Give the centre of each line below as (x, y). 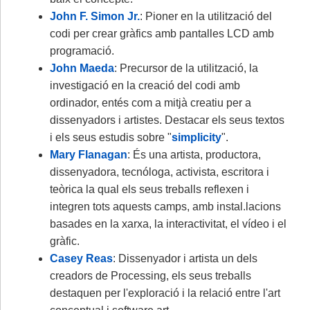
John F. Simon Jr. (95, 16)
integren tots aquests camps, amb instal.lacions (165, 206)
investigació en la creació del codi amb (145, 85)
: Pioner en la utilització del (206, 16)
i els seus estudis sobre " (111, 137)
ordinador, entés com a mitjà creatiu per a (151, 102)
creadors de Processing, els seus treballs (151, 275)
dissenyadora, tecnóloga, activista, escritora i (159, 172)
